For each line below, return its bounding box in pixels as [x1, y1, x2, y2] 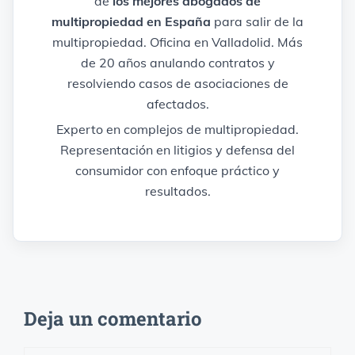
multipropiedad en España [52, 13, 211, 30]
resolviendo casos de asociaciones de [67, 75, 288, 92]
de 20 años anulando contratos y [80, 55, 275, 71]
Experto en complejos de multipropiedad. [56, 121, 299, 138]
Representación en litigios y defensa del [60, 142, 295, 158]
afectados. [146, 96, 209, 113]
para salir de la [211, 13, 303, 30]
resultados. [144, 183, 211, 200]
